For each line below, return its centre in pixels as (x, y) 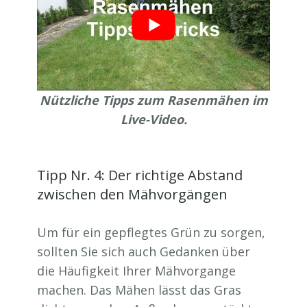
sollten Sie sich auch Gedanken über (144, 251)
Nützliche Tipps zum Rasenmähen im (153, 100)
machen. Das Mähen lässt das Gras (139, 290)
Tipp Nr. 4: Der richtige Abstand (140, 175)
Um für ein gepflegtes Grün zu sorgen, (151, 232)
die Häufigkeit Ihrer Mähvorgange (136, 270)
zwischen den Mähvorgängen (132, 194)
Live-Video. (153, 119)
